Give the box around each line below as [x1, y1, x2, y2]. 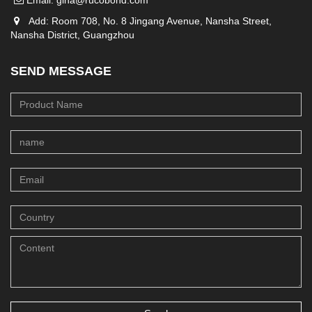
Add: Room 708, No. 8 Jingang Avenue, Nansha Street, [23, 15, 272, 27]
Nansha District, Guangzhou [10, 29, 134, 41]
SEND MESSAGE [10, 64, 111, 79]
